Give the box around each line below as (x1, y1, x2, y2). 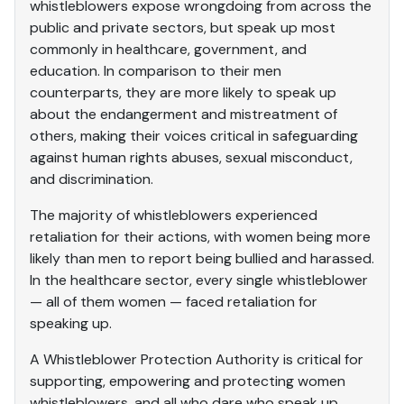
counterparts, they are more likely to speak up (30, 82, 336, 102)
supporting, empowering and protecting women (30, 371, 345, 390)
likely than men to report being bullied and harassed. (30, 248, 374, 268)
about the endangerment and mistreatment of (30, 104, 337, 124)
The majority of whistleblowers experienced (30, 205, 317, 225)
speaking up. (30, 313, 112, 333)
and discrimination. (30, 169, 153, 188)
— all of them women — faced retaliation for (30, 291, 317, 311)
